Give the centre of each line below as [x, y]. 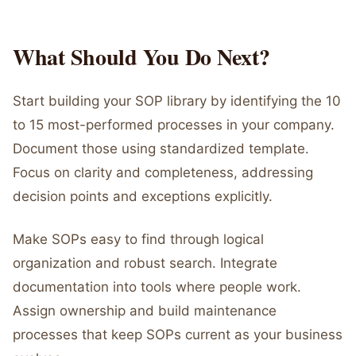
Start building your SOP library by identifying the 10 [177, 101]
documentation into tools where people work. [157, 287]
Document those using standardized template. [161, 149]
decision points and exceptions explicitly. [143, 196]
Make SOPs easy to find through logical [138, 239]
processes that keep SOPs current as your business [178, 335]
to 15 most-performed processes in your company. [174, 125]
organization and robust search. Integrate [145, 263]
